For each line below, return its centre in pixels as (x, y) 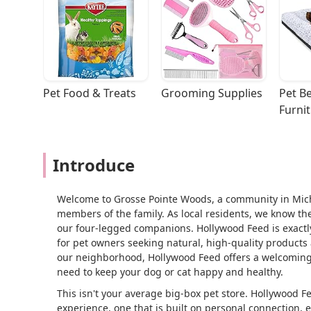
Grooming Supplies (212, 93)
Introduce (94, 165)
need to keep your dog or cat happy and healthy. (170, 272)
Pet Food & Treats (90, 93)
